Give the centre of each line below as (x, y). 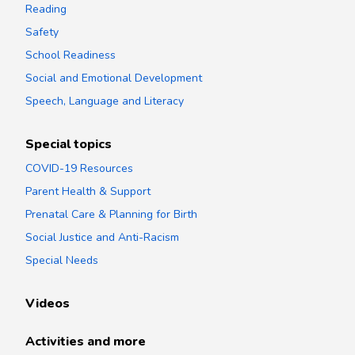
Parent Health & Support (88, 191)
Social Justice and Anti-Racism (102, 237)
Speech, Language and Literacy (105, 101)
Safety (42, 32)
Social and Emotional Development (114, 78)
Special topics (69, 144)
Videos (48, 303)
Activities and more (86, 341)
